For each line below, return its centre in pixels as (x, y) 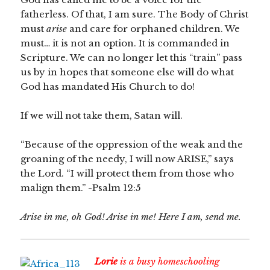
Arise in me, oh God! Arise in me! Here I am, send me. (131, 217)
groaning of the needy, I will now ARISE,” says (127, 159)
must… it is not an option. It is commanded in (125, 43)
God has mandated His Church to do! (108, 87)
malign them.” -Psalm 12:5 (81, 188)
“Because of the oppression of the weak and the (132, 145)
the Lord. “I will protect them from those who (127, 174)
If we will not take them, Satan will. (102, 116)
